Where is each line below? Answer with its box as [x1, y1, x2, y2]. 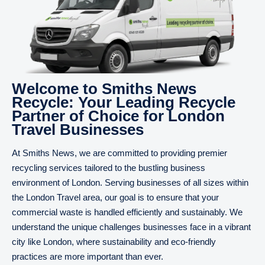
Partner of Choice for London [12, 107, 225, 125]
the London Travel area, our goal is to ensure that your [12, 192, 219, 202]
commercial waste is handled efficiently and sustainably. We [12, 207, 243, 217]
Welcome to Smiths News [12, 80, 196, 98]
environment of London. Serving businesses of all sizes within [12, 177, 248, 188]
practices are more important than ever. [12, 251, 163, 261]
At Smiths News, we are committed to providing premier [12, 148, 227, 158]
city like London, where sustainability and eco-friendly [12, 237, 216, 247]
